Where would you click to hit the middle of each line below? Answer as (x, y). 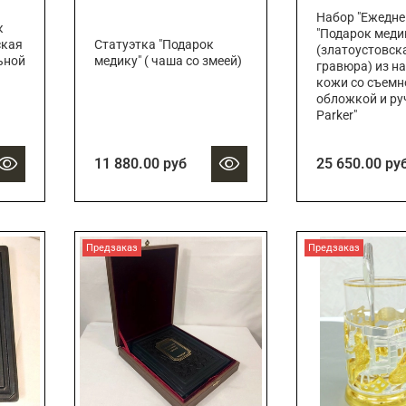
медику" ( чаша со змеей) (168, 62)
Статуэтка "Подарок (154, 45)
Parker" (336, 116)
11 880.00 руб (140, 164)
